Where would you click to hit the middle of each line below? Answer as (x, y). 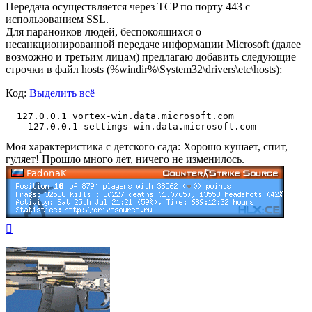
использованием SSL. (57, 19)
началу (28, 251)
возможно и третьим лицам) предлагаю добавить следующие (151, 57)
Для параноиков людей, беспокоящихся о (103, 32)
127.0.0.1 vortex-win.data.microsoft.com (120, 116)
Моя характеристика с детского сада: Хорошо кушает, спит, (147, 147)
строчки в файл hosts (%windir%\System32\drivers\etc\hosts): (144, 70)
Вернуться (37, 226)
